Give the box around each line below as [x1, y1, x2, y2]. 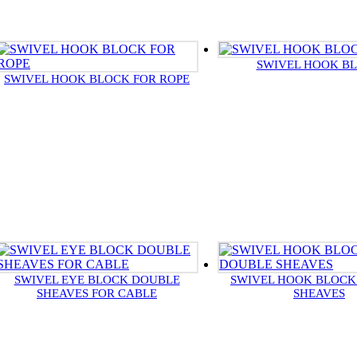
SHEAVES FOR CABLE [37, 287, 157, 300]
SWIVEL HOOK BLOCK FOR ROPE [4, 73, 190, 86]
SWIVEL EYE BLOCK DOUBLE [14, 273, 180, 287]
